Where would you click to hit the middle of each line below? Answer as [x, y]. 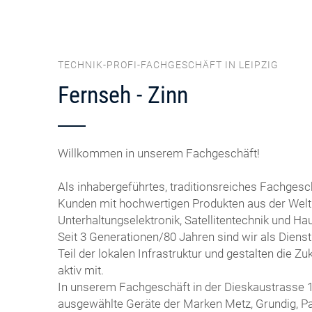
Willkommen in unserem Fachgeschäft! [159, 153]
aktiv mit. [81, 270]
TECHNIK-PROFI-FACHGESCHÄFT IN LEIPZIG [169, 65]
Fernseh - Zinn [123, 94]
